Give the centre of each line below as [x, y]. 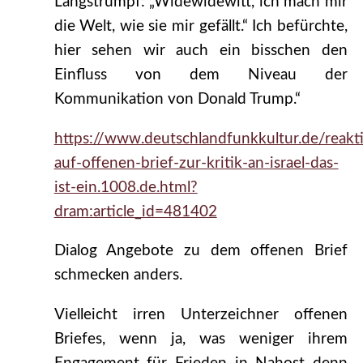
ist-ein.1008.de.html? [126, 187]
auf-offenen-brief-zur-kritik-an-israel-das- [196, 163]
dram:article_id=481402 [135, 211]
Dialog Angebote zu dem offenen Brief [201, 251]
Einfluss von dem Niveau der [201, 75]
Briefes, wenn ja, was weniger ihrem [201, 340]
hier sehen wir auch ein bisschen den [201, 50]
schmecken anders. [118, 275]
